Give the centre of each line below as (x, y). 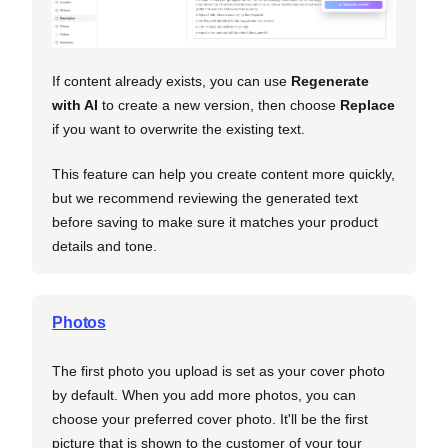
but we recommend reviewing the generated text (205, 198)
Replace (367, 105)
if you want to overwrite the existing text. (178, 129)
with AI (75, 105)
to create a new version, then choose (219, 105)
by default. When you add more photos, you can (204, 395)
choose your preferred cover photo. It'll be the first (210, 419)
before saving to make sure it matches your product (215, 222)
